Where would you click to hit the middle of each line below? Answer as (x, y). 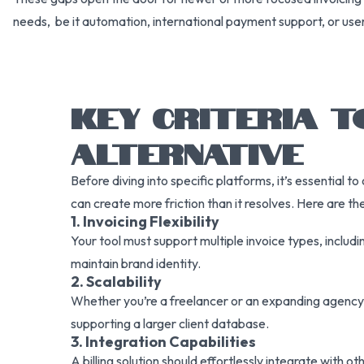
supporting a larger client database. (170, 323)
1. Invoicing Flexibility (145, 221)
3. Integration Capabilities (163, 342)
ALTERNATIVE (187, 151)
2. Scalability (116, 282)
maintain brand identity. (136, 263)
